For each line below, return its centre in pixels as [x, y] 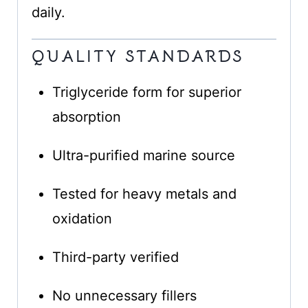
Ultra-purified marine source [143, 156]
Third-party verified [115, 257]
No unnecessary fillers [124, 296]
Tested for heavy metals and [144, 194]
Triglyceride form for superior [146, 92]
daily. [48, 13]
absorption [86, 117]
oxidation [82, 219]
